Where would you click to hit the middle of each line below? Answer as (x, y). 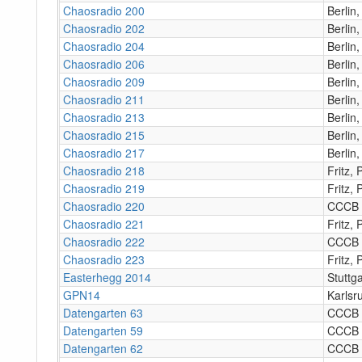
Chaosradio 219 (104, 188)
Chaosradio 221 (104, 223)
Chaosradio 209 (104, 81)
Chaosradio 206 (104, 63)
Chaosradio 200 (104, 10)
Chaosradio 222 (104, 241)
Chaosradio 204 (104, 46)
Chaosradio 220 (104, 206)
